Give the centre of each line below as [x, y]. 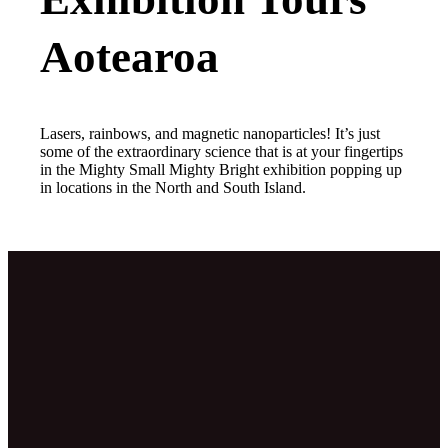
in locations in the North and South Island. [173, 187]
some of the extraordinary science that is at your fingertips [221, 151]
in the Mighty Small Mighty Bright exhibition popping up [221, 169]
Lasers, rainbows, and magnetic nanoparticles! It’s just [210, 133]
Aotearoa [129, 57]
